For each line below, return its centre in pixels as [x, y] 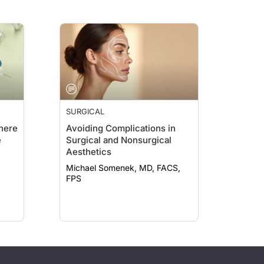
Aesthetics [89, 152]
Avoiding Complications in [121, 128]
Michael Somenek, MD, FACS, [123, 168]
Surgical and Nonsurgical [119, 140]
